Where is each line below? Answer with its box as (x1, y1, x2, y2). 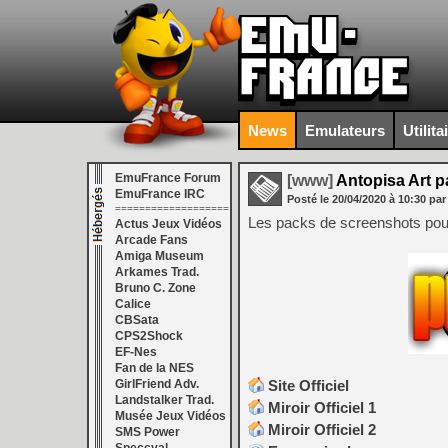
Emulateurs (305, 121, 385, 139)
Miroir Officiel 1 (268, 399, 376, 416)
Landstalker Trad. (115, 393, 214, 407)
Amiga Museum (115, 249, 204, 263)
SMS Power (115, 425, 180, 439)
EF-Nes (115, 345, 157, 359)
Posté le (287, 193, 332, 205)
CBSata (115, 313, 159, 327)
